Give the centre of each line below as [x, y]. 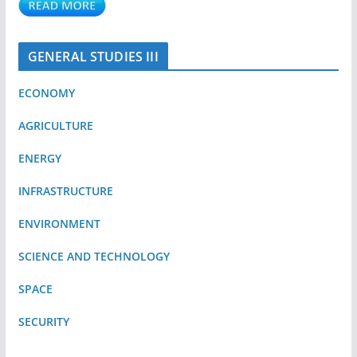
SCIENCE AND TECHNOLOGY [94, 257]
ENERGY [39, 159]
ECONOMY [46, 93]
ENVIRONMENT [61, 224]
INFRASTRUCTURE [65, 191]
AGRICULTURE [55, 126]
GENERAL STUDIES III [93, 57]
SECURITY [43, 322]
